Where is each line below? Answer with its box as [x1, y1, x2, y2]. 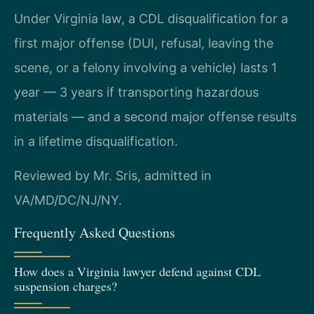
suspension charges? [14, 277, 117, 294]
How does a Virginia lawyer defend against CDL [14, 262, 261, 280]
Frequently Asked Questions [14, 222, 175, 242]
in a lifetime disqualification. [14, 133, 178, 149]
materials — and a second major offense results [14, 109, 296, 124]
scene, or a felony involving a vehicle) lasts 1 [14, 60, 277, 75]
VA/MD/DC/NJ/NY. [14, 193, 122, 208]
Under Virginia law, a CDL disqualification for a [14, 11, 288, 26]
